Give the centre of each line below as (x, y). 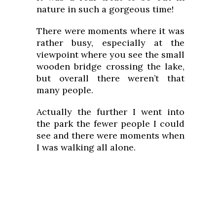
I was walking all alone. (86, 147)
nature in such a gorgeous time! (105, 9)
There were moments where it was (110, 31)
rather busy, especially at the (110, 42)
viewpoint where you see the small (110, 54)
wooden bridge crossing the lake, (110, 66)
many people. (65, 90)
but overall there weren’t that (110, 78)
